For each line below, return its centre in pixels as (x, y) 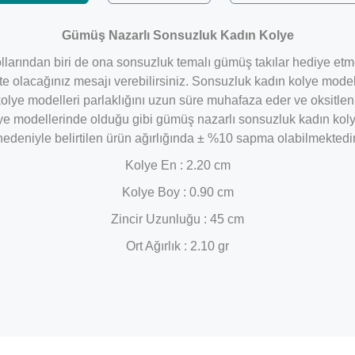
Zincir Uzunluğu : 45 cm (177, 219)
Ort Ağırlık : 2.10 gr (177, 246)
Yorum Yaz (177, 345)
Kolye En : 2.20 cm (177, 165)
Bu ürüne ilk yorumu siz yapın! (177, 297)
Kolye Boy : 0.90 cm (177, 192)
